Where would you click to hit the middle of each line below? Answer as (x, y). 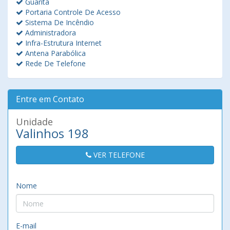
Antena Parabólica (54, 53)
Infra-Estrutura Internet (62, 43)
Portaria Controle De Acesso (72, 12)
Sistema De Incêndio (59, 22)
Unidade (34, 122)
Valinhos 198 (52, 133)
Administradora (50, 33)
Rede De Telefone (54, 63)
